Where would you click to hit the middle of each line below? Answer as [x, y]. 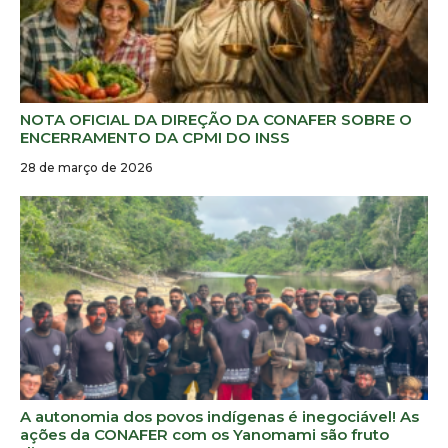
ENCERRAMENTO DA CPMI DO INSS [155, 137]
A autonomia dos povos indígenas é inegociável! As [219, 416]
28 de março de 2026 [86, 167]
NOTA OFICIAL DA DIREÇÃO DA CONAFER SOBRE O [216, 119]
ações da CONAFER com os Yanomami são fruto [204, 434]
